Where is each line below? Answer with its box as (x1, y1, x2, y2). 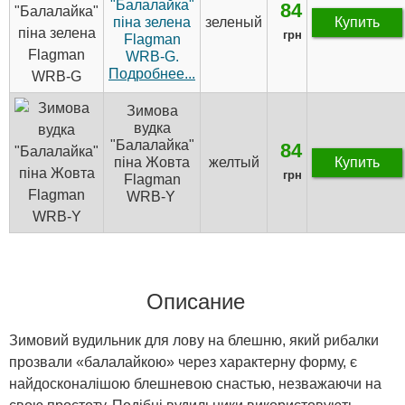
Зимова (126, 103, 178, 119)
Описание (146, 289, 245, 315)
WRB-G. (125, 49, 179, 65)
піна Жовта (114, 155, 190, 171)
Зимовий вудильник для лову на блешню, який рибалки (9, 333, 379, 349)
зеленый (205, 14, 262, 31)
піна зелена (113, 14, 191, 31)
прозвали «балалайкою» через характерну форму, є (9, 354, 357, 371)
